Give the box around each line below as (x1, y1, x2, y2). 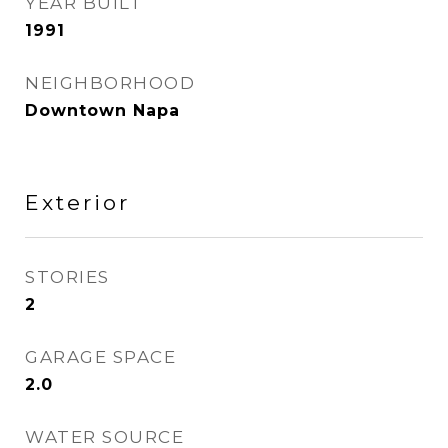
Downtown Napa (25, 101, 180, 120)
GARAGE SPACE (25, 347, 176, 367)
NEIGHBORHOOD (25, 73, 195, 93)
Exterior (25, 190, 130, 215)
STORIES (25, 267, 110, 287)
